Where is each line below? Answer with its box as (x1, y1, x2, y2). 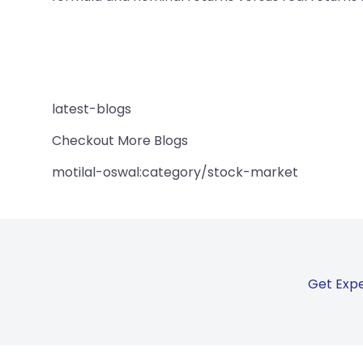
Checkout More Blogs (52, 130, 188, 150)
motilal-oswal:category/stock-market (52, 162, 298, 181)
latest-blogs (52, 99, 131, 118)
